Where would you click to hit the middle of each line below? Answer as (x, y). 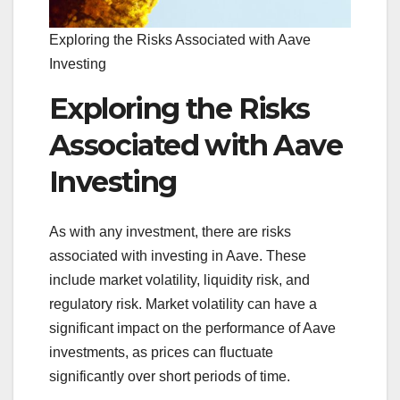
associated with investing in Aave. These (178, 256)
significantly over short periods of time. (170, 377)
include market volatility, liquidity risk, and (179, 280)
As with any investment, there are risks (170, 232)
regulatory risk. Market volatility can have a (183, 304)
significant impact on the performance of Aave (192, 329)
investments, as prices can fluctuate (161, 353)
